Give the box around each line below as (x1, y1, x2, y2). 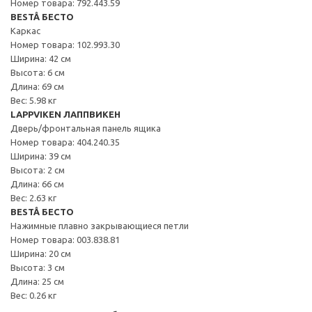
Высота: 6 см (10, 67, 65, 77)
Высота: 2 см (10, 164, 65, 175)
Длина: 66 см (10, 178, 64, 189)
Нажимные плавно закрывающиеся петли (10, 220, 189, 231)
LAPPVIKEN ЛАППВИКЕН (10, 109, 120, 119)
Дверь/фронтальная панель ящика (10, 123, 161, 133)
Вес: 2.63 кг (10, 192, 56, 203)
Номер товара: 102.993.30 (10, 39, 120, 49)
